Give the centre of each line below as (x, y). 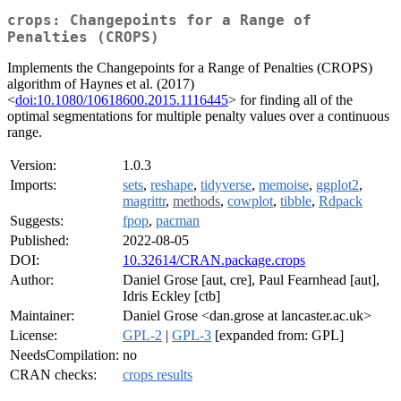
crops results (158, 375)
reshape (172, 185)
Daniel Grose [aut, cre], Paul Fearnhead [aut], (251, 280)
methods (196, 201)
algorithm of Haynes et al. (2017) (101, 84)
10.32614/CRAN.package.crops (214, 260)
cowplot (250, 201)
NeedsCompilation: (64, 355)
